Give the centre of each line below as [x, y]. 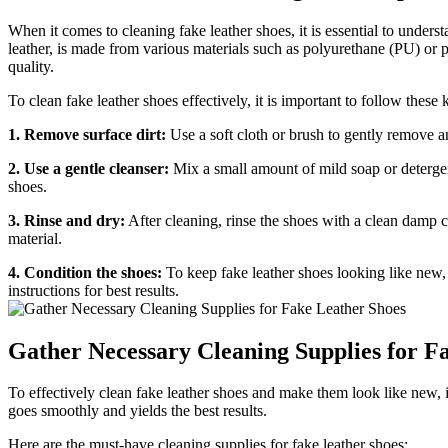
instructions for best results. [93, 290]
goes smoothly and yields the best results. [137, 411]
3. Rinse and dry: [66, 220]
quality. [31, 66]
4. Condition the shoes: [85, 272]
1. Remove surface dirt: [87, 134]
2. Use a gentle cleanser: [88, 168]
